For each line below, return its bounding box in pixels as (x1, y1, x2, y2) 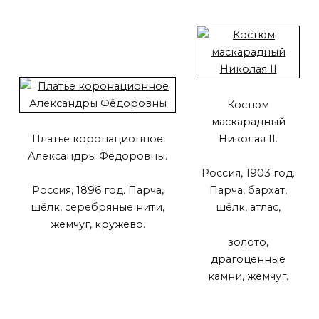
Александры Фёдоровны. (28, 149, 167, 162)
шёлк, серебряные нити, (31, 201, 164, 214)
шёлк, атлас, (216, 201, 281, 214)
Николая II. (219, 132, 278, 145)
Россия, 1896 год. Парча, (31, 184, 164, 197)
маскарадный (211, 115, 286, 128)
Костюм (227, 98, 269, 111)
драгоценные (211, 252, 286, 266)
